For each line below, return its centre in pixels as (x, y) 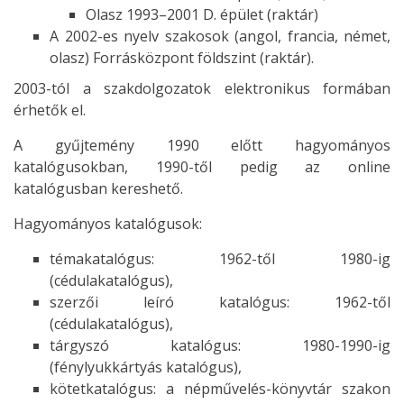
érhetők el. (50, 110)
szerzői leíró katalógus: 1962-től (220, 302)
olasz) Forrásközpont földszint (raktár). (182, 57)
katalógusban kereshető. (98, 188)
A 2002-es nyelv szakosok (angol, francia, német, (220, 36)
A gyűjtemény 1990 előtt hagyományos (202, 145)
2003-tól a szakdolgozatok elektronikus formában (202, 88)
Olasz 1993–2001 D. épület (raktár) (202, 14)
